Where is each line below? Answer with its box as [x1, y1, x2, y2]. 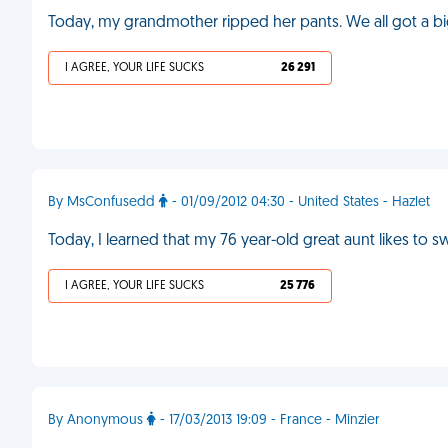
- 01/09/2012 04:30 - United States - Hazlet [168, 195, 430, 210]
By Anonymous [48, 413, 147, 428]
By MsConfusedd [48, 195, 159, 210]
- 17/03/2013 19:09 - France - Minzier [156, 413, 380, 428]
